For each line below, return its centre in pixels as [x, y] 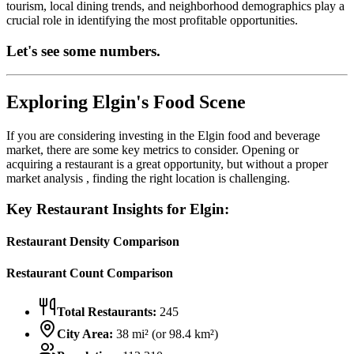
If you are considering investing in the [102, 136]
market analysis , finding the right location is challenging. [148, 179]
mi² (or [147, 333]
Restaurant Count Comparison [90, 273]
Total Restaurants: [107, 311]
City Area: [85, 333]
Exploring [49, 102]
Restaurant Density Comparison [93, 242]
